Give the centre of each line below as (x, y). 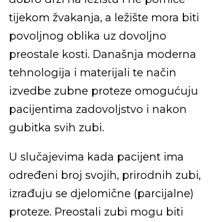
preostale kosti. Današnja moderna (102, 54)
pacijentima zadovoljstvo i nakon (98, 109)
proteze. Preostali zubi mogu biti (96, 211)
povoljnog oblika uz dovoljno (87, 36)
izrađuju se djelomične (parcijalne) (101, 193)
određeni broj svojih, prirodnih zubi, (105, 175)
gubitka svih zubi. (56, 128)
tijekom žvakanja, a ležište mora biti (104, 18)
